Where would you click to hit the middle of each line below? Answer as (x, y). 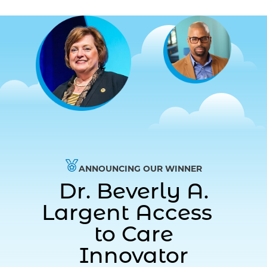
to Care (133, 236)
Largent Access (133, 215)
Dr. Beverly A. (133, 193)
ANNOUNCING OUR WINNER (140, 169)
